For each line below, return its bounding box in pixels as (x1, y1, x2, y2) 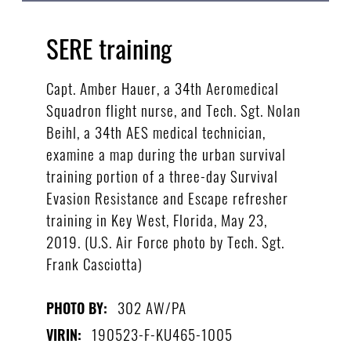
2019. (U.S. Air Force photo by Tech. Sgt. (45, 230, 284, 252)
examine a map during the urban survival (45, 142, 286, 165)
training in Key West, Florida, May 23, (45, 208, 267, 230)
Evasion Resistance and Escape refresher (45, 186, 288, 208)
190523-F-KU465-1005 (91, 322, 233, 345)
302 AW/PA (117, 295, 186, 318)
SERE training (45, 29, 172, 68)
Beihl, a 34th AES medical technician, (45, 120, 266, 143)
